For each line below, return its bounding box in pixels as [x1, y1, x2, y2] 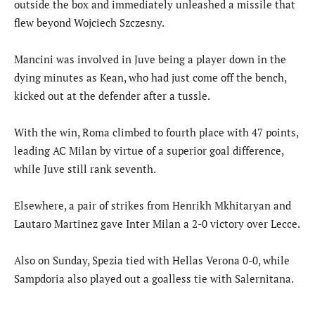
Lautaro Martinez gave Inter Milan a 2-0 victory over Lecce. [14, 216, 300, 231]
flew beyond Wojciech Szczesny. [14, 15, 165, 30]
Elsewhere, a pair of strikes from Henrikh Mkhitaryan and [14, 198, 291, 212]
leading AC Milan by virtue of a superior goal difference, [14, 143, 283, 157]
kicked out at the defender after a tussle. [14, 88, 210, 103]
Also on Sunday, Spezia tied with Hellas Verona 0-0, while [14, 252, 290, 267]
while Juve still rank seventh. [14, 161, 156, 176]
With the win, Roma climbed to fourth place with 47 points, [14, 124, 298, 139]
